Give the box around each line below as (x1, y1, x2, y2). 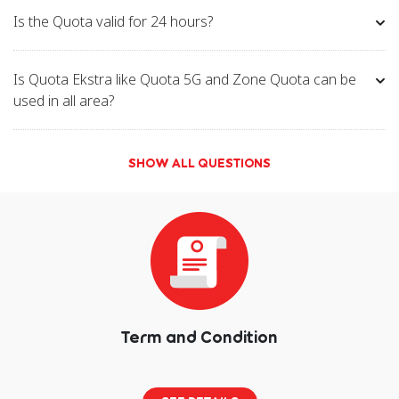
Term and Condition (121, 327, 278, 346)
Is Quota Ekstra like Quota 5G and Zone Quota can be (13, 69, 356, 89)
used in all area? (13, 91, 115, 110)
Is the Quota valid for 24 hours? (13, 12, 214, 31)
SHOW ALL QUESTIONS (128, 155, 271, 170)
